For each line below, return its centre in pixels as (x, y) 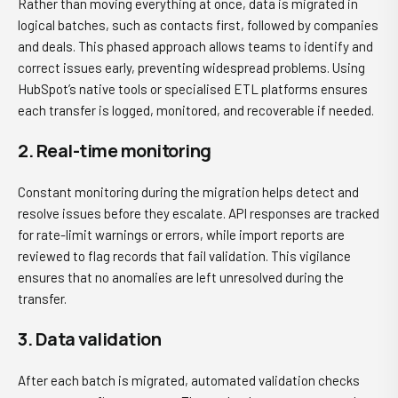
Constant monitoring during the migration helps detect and (188, 192)
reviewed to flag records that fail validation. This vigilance (184, 256)
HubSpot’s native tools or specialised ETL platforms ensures (193, 89)
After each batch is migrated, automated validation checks (189, 380)
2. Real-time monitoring (115, 151)
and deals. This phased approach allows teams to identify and (195, 46)
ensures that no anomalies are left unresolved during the (181, 277)
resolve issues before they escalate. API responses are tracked (199, 213)
